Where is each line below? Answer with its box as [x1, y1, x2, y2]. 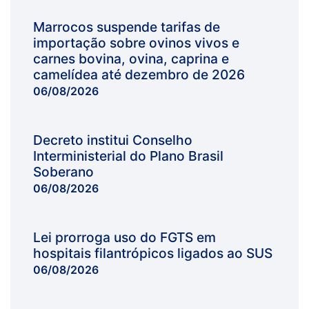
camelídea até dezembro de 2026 [32, 66, 245, 83]
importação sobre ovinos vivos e [32, 34, 239, 52]
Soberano [32, 163, 94, 181]
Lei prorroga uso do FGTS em [32, 229, 216, 246]
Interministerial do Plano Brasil [32, 148, 223, 165]
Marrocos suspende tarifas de [32, 19, 220, 36]
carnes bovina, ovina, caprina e [32, 50, 229, 68]
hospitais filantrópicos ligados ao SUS [32, 245, 272, 262]
